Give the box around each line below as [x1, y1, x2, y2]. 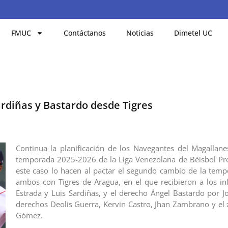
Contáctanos [64, 27, 106, 38]
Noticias [126, 27, 154, 38]
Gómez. [15, 210, 43, 220]
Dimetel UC [174, 27, 213, 38]
